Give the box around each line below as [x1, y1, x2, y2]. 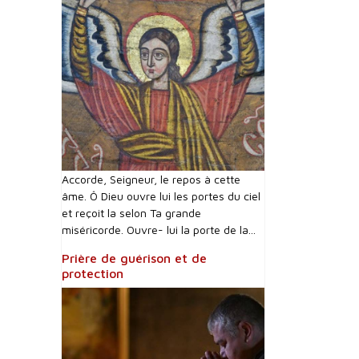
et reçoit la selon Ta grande [62, 206, 201, 220]
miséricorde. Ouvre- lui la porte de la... [62, 223, 256, 236]
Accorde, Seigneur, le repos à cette [62, 172, 240, 186]
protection [62, 266, 123, 280]
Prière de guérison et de [62, 251, 207, 265]
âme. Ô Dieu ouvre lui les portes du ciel [62, 189, 260, 203]
